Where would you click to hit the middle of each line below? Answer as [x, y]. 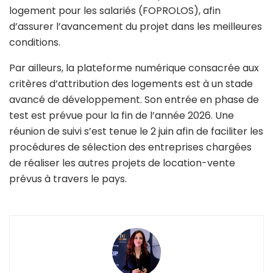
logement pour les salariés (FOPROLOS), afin [115, 11]
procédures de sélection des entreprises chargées [130, 147]
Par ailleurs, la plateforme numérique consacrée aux [134, 68]
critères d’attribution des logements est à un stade [131, 84]
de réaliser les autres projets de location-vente [122, 163]
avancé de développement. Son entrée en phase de [134, 100]
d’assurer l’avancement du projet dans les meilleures [136, 27]
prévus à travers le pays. [68, 179]
